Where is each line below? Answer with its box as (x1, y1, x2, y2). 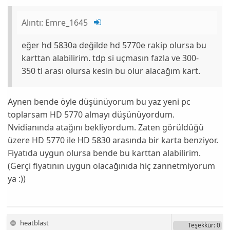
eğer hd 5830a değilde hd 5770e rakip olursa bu (22, 40, 207, 51)
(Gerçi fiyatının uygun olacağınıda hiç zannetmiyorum (8, 160, 216, 172)
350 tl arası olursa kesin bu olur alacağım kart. (22, 65, 201, 77)
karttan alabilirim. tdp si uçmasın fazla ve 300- (22, 52, 199, 64)
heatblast (20, 218, 49, 228)
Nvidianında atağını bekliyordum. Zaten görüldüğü (8, 122, 204, 133)
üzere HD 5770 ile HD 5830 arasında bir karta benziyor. (8, 135, 219, 146)
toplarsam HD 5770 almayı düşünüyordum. (8, 109, 175, 121)
